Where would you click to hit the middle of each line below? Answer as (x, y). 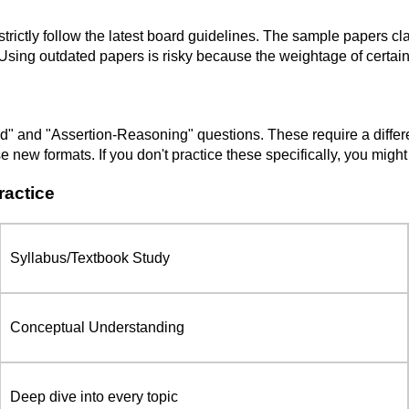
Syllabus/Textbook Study (90, 257)
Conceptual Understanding (97, 327)
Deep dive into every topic (94, 396)
